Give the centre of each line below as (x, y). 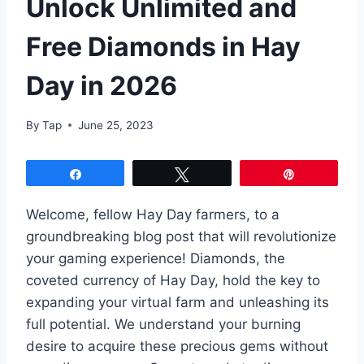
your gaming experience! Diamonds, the (156, 258)
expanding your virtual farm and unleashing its (178, 302)
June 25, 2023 (116, 125)
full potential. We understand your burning (163, 324)
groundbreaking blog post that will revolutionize (181, 236)
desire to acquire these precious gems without (177, 346)
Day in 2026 (102, 85)
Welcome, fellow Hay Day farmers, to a (153, 214)
